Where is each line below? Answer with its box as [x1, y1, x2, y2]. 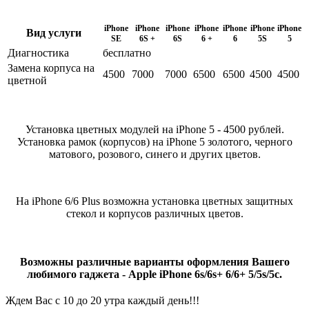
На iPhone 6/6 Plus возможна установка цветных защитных [16, 195, 293, 207]
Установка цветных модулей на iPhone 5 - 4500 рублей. [25, 123, 284, 135]
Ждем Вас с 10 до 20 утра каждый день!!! [6, 294, 199, 306]
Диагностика [8, 46, 69, 59]
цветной [8, 74, 47, 86]
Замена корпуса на [8, 61, 94, 74]
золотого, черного [207, 135, 292, 148]
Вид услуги [26, 26, 81, 39]
